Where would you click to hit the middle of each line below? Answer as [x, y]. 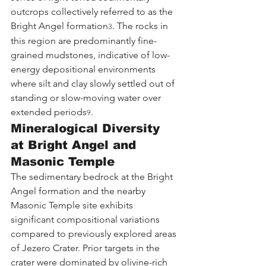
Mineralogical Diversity [87, 128]
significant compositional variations [86, 219]
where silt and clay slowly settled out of [94, 83]
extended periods [49, 112]
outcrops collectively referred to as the [93, 11]
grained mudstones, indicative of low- [90, 55]
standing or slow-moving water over [87, 97]
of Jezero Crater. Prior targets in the [86, 248]
